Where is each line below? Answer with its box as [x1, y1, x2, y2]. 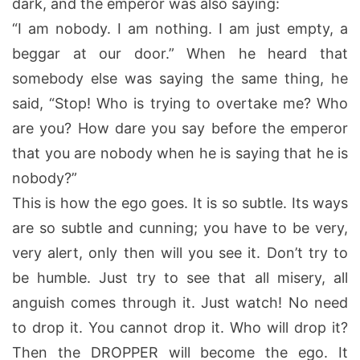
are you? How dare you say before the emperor [12, 119, 348, 137]
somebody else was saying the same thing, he [12, 69, 348, 87]
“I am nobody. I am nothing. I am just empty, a [12, 19, 348, 37]
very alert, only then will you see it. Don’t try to [12, 243, 348, 261]
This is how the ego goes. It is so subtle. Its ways [12, 194, 348, 211]
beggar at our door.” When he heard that [12, 44, 348, 62]
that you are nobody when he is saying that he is [12, 144, 348, 162]
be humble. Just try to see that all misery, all [12, 268, 348, 286]
